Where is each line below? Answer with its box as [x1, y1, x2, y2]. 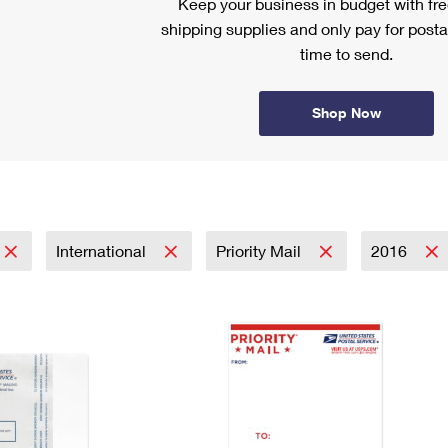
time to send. [299, 44, 393, 63]
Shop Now [311, 104, 381, 121]
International [56, 241, 150, 260]
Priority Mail [216, 241, 305, 260]
